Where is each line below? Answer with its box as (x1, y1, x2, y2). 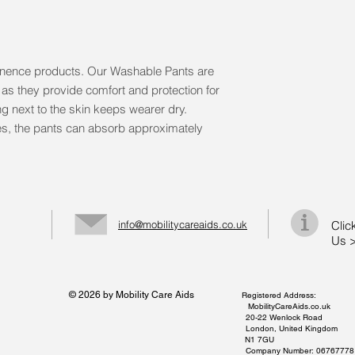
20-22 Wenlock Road (158, 311, 323, 323)
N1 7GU (192, 334, 288, 345)
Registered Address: (242, 289, 316, 300)
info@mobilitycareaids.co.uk (118, 217, 247, 231)
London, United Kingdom (143, 323, 338, 334)
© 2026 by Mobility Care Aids (69, 288, 242, 300)
